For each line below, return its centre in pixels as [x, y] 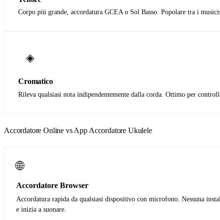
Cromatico [36, 82]
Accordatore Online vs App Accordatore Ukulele [78, 131]
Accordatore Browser [52, 186]
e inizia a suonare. [41, 210]
